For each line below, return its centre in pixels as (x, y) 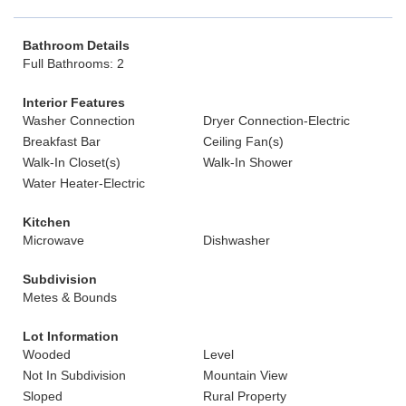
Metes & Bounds (70, 297)
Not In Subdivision (74, 375)
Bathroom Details (76, 45)
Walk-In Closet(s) (72, 162)
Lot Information (71, 336)
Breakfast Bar (62, 141)
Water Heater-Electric (84, 183)
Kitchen (47, 222)
